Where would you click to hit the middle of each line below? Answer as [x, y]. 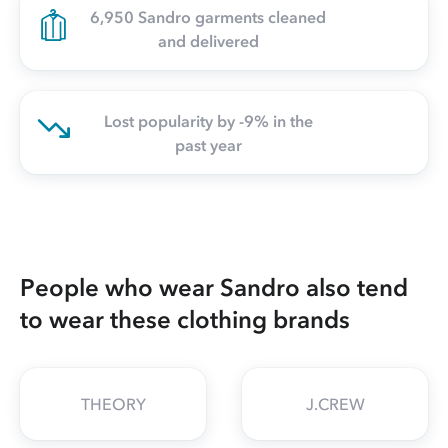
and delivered [208, 40]
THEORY [113, 404]
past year [208, 145]
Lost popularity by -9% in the [208, 121]
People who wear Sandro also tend [214, 288]
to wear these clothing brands [185, 320]
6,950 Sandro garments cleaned [208, 16]
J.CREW [335, 404]
